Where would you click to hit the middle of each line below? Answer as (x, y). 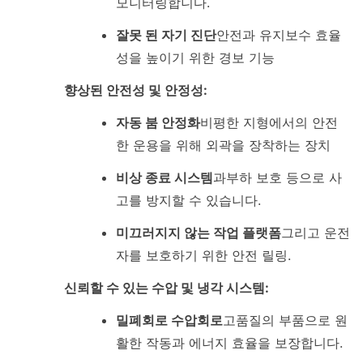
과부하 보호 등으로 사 (277, 177)
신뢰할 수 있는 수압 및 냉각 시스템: (167, 287)
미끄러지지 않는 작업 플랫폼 (198, 232)
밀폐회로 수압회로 (169, 320)
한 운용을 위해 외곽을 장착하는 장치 (223, 145)
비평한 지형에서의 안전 (269, 122)
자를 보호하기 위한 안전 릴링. (203, 255)
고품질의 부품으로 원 (285, 320)
